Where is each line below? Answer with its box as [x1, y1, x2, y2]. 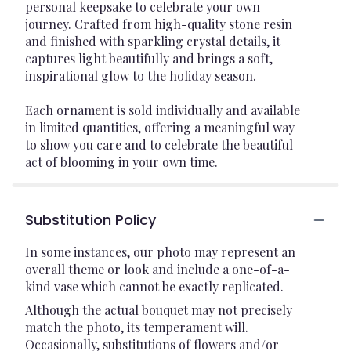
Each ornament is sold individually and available [25, 102, 300, 118]
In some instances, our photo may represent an [25, 244, 295, 260]
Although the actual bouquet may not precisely [25, 302, 292, 318]
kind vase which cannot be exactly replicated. [25, 278, 284, 295]
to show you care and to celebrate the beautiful [25, 136, 293, 153]
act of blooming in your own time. [25, 154, 218, 170]
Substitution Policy [25, 210, 156, 230]
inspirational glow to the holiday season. [25, 67, 256, 84]
